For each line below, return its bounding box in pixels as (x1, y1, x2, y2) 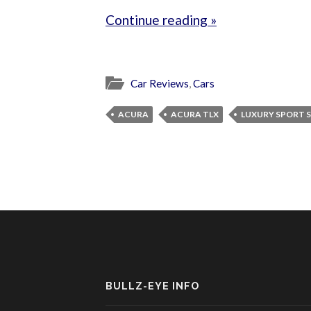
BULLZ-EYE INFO (106, 280, 199, 292)
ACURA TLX (171, 108, 219, 119)
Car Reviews (131, 76, 189, 90)
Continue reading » (106, 12, 217, 28)
